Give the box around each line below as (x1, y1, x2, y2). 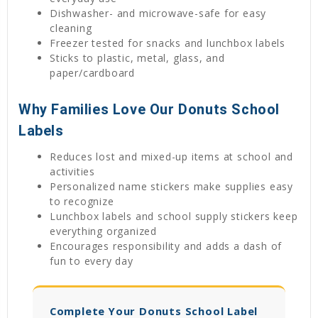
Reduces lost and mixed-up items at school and (50, 149, 294, 163)
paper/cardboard (50, 66, 136, 79)
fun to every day (50, 253, 133, 268)
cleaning (50, 21, 92, 35)
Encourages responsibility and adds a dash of (50, 238, 283, 253)
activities (50, 164, 96, 178)
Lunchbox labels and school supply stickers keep (50, 209, 298, 223)
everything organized (50, 224, 158, 238)
